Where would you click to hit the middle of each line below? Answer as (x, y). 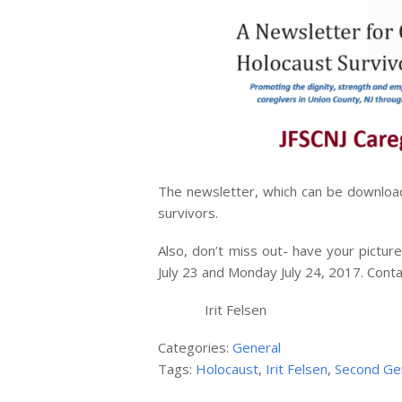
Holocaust (227, 368)
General (257, 347)
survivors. (188, 212)
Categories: (196, 347)
